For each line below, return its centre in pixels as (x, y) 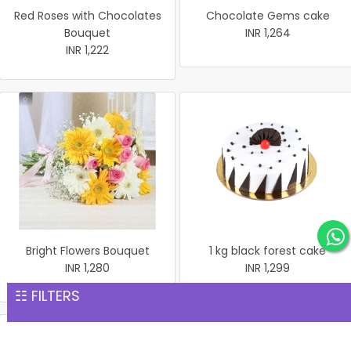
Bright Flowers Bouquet (87, 251)
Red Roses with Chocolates (87, 16)
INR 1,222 (87, 50)
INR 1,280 (87, 268)
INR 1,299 (268, 268)
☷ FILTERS (47, 296)
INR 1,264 (268, 33)
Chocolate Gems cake (268, 16)
